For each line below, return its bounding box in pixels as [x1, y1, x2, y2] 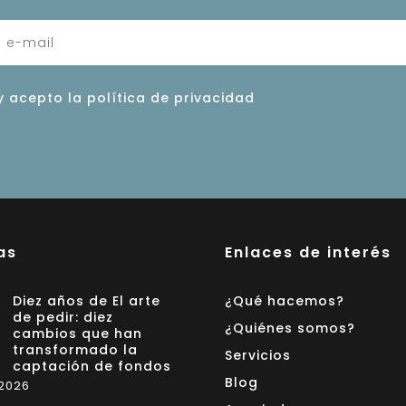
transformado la [13, 341, 139, 359]
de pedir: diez [13, 308, 114, 326]
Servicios [225, 346, 291, 364]
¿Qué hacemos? [225, 292, 344, 310]
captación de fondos [13, 357, 172, 375]
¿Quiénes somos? [225, 319, 355, 337]
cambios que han [13, 324, 143, 343]
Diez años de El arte [13, 292, 161, 310]
